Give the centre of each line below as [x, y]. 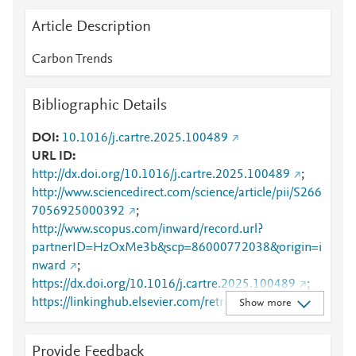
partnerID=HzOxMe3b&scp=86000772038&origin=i [177, 248]
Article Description [91, 27]
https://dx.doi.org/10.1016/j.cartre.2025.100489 [164, 284]
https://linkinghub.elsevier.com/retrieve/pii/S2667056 [178, 303]
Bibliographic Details [99, 106]
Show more [265, 303]
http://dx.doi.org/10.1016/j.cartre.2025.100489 [161, 175]
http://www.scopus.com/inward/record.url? [147, 230]
